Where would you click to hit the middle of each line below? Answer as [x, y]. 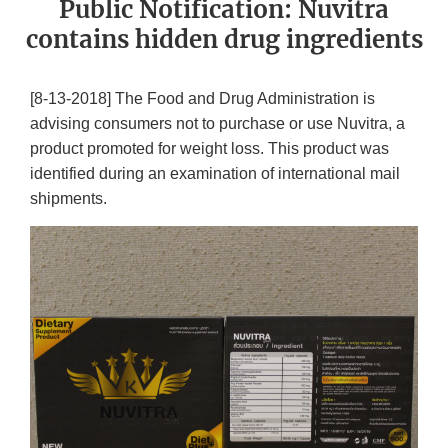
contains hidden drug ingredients [224, 40]
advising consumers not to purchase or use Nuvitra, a [217, 124]
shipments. [68, 199]
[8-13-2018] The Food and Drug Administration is [202, 99]
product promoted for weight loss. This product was [209, 149]
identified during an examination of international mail [215, 174]
